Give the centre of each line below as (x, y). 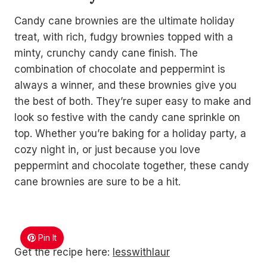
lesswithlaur (141, 252)
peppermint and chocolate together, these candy (132, 166)
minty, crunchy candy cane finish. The (106, 53)
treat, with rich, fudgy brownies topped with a (124, 37)
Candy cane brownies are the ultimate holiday (125, 21)
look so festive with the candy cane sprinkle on (127, 117)
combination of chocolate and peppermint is (120, 69)
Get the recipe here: (63, 252)
